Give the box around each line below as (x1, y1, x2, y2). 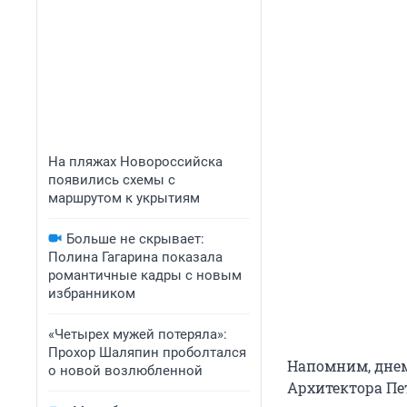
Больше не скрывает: (66, 231, 204, 247)
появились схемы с (48, 172, 175, 188)
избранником (48, 285, 135, 302)
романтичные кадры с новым (48, 267, 242, 283)
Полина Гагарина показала (48, 249, 223, 265)
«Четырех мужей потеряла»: (48, 326, 227, 342)
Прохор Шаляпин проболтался (48, 344, 246, 361)
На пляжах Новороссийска (48, 154, 223, 170)
